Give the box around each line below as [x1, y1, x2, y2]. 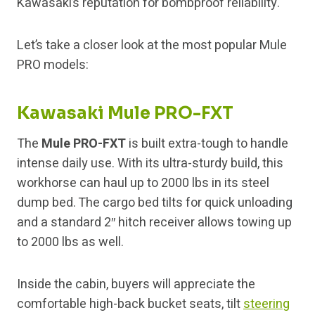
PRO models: [17, 56, 89, 75]
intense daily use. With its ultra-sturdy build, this [17, 154, 283, 174]
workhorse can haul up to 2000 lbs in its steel [17, 174, 269, 193]
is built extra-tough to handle [126, 134, 288, 154]
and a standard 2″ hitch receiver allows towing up [17, 213, 292, 233]
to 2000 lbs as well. [17, 233, 124, 252]
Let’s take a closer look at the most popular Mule [17, 36, 287, 56]
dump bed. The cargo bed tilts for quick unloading [17, 193, 292, 213]
